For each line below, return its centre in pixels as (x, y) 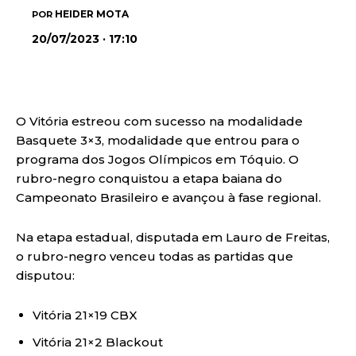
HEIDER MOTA (92, 14)
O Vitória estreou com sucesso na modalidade (159, 121)
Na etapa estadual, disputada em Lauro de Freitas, (173, 237)
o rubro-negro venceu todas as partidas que (155, 256)
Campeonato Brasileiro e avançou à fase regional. (168, 197)
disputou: (45, 275)
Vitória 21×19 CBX (85, 315)
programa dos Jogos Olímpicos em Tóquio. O (157, 159)
